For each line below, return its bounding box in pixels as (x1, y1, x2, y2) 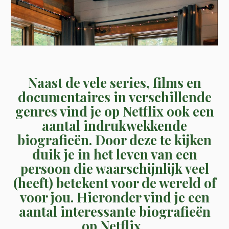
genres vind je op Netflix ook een (15, 102, 214, 120)
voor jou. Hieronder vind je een (19, 188, 210, 206)
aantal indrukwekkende (42, 116, 187, 134)
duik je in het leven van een (32, 145, 197, 163)
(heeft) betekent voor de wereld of (13, 173, 216, 192)
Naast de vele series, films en (28, 73, 201, 91)
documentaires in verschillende (17, 87, 212, 106)
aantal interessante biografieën (18, 202, 211, 220)
